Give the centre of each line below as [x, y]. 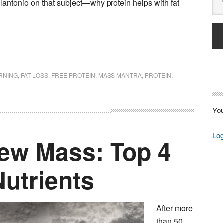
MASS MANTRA [120, 75]
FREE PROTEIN [73, 75]
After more [174, 208]
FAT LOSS [35, 75]
